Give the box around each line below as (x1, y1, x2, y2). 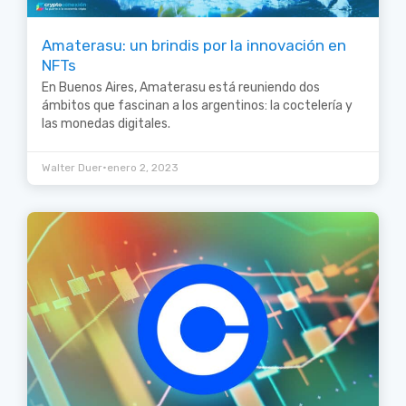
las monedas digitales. (42, 116, 170, 132)
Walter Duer (42, 161, 102, 175)
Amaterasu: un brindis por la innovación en (42, 36, 346, 55)
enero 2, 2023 (107, 161, 179, 175)
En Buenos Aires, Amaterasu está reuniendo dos (42, 80, 320, 96)
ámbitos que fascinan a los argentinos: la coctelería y (42, 98, 353, 114)
